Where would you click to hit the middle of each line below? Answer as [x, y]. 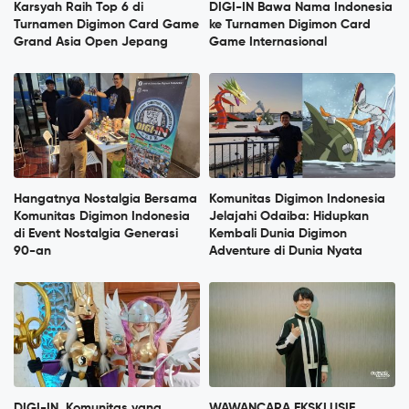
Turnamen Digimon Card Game [106, 24]
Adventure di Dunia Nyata [286, 251]
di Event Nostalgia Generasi [96, 233]
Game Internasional [268, 42]
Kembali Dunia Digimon [278, 233]
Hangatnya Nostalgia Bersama [105, 199]
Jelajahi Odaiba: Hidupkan [289, 216]
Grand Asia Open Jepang [91, 42]
